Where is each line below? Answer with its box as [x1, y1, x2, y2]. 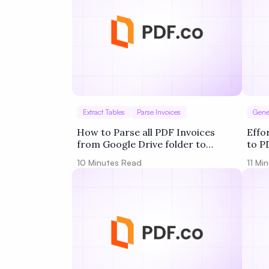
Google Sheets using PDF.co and [77, 150, 225, 162]
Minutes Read [86, 157, 142, 168]
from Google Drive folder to [77, 138, 206, 150]
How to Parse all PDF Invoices [77, 126, 215, 138]
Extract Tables [83, 107, 125, 116]
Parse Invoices [137, 107, 181, 116]
